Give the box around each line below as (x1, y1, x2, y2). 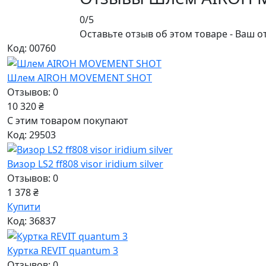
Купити (7, 200, 40, 214)
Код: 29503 (7, 128, 56, 141)
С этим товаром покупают (7, 113, 128, 127)
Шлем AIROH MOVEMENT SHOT (7, 71, 152, 84)
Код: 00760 (7, 42, 56, 55)
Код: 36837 (7, 214, 56, 228)
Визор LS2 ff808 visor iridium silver (7, 157, 163, 171)
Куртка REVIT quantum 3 (7, 244, 118, 258)
